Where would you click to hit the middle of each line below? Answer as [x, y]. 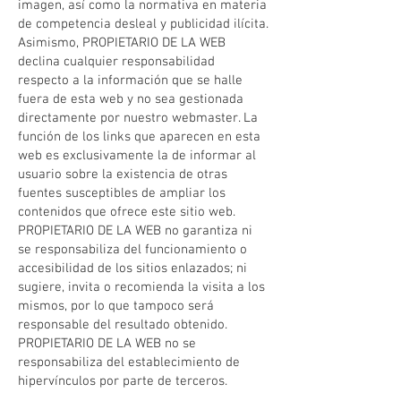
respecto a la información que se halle [130, 81]
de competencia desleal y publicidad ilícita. [143, 24]
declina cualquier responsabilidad [116, 62]
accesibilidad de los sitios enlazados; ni [132, 269]
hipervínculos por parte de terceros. [123, 381]
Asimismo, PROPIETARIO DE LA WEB [122, 43]
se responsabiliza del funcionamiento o [132, 250]
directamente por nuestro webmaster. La [138, 118]
